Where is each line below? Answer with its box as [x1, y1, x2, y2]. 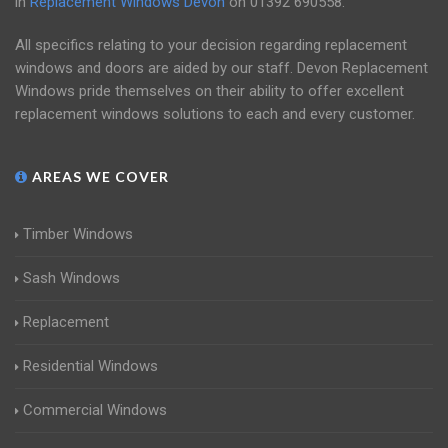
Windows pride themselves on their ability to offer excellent [15, 82, 404, 101]
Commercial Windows [23, 401, 167, 420]
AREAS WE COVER [28, 168, 169, 186]
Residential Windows [23, 357, 158, 376]
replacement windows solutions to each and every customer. [15, 105, 415, 124]
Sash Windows [23, 269, 120, 288]
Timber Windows [23, 225, 133, 244]
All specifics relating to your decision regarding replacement [15, 36, 407, 55]
